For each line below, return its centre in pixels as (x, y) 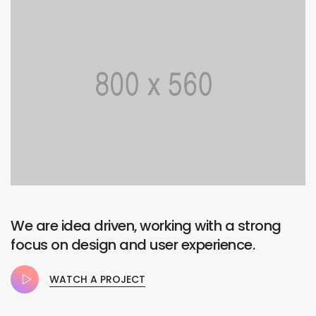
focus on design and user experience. (133, 245)
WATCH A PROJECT (97, 279)
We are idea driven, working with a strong (146, 226)
